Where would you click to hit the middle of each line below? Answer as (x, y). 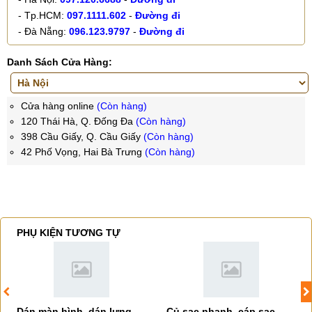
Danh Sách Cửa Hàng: (60, 62)
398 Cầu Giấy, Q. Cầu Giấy (82, 136)
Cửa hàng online (59, 106)
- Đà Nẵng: (44, 31)
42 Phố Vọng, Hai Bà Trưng (83, 152)
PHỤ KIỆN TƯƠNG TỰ (69, 233)
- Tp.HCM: (42, 15)
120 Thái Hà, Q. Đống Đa (78, 121)
